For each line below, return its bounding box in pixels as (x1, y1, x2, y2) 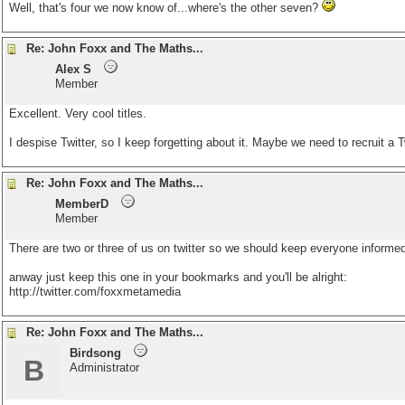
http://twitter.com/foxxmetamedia (9, 285, 181, 298)
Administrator (70, 361, 139, 374)
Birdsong (70, 346, 121, 360)
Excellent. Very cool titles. (9, 107, 146, 120)
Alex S (55, 62, 91, 76)
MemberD (55, 197, 108, 211)
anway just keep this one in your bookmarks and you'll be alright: (9, 270, 347, 284)
